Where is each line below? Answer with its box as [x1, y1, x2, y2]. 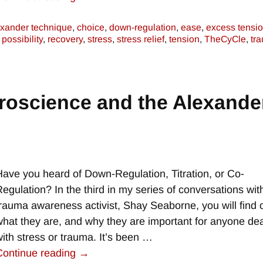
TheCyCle [204, 34, 246, 45]
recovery [48, 34, 83, 45]
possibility [2, 34, 43, 45]
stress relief [117, 34, 164, 45]
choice [77, 22, 104, 33]
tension [169, 34, 200, 45]
